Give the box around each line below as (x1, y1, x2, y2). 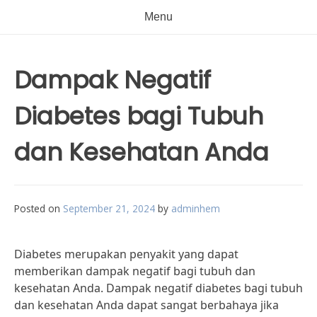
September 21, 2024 (63, 202, 155, 215)
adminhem (171, 202, 220, 215)
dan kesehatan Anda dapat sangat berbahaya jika (14, 297, 279, 313)
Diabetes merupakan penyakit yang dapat (14, 246, 238, 262)
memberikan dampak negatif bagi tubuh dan (14, 263, 255, 279)
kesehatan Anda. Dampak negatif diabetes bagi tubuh (14, 280, 303, 296)
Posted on (14, 202, 63, 215)
